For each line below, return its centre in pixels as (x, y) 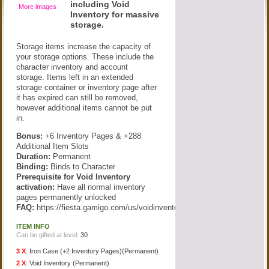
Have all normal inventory (100, 187)
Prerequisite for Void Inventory (74, 177)
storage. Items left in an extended (75, 77)
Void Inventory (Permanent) (70, 263)
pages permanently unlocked (66, 197)
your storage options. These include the (85, 57)
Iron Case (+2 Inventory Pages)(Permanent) (94, 251)
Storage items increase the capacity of (84, 47)
